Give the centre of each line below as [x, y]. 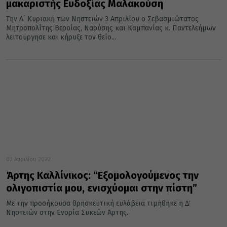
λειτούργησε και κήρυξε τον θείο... [61, 37]
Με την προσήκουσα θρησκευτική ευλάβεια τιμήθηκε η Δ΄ [98, 204]
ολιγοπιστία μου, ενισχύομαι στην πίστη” [102, 188]
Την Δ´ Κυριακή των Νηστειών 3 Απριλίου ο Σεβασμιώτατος [102, 19]
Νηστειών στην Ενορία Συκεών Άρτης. [67, 213]
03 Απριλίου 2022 [28, 160]
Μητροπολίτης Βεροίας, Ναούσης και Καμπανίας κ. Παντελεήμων [111, 28]
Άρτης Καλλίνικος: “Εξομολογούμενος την [102, 176]
